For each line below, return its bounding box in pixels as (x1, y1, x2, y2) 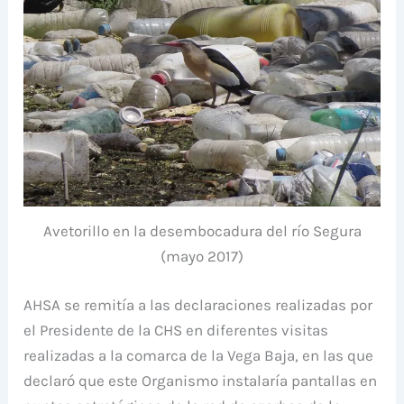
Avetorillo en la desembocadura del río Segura (42, 222, 362, 241)
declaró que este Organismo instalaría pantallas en (23, 371, 378, 390)
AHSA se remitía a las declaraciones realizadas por (23, 295, 373, 314)
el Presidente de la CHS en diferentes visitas (23, 320, 329, 339)
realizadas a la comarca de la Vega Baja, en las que (23, 345, 374, 364)
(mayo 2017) (161, 247, 243, 266)
